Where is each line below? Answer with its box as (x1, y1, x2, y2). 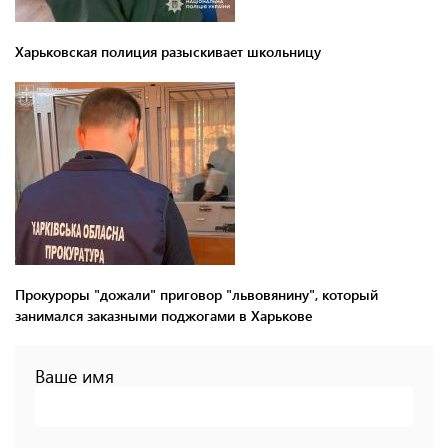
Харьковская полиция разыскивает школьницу (15, 41, 321, 61)
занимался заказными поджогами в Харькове (15, 305, 312, 325)
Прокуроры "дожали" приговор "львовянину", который (15, 284, 378, 304)
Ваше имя (35, 363, 114, 388)
